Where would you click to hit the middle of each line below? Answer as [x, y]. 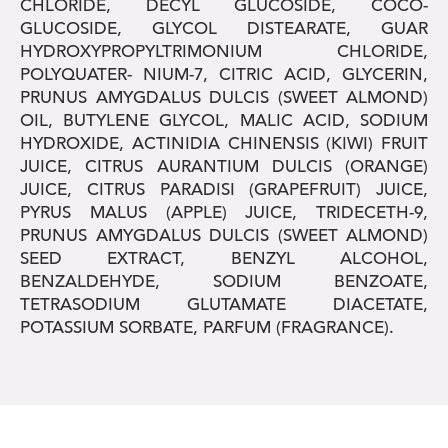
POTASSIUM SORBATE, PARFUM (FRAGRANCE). [207, 328]
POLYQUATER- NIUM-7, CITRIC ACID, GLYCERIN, [224, 75]
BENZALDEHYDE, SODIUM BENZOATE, [224, 282]
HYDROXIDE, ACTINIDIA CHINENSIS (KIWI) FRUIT [224, 144]
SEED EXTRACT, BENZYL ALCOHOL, [224, 259]
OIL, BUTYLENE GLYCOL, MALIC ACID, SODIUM [224, 121]
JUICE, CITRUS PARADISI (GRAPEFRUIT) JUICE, [224, 190]
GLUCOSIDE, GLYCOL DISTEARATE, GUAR [224, 29]
